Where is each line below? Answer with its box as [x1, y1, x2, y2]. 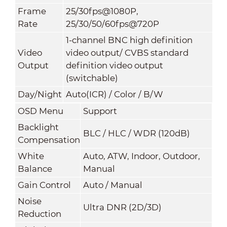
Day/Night [17, 89, 62, 99]
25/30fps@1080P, [65, 6, 138, 16]
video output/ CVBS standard [65, 47, 188, 58]
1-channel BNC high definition [65, 34, 193, 45]
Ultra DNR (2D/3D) [83, 202, 162, 212]
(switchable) [65, 72, 118, 83]
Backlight [17, 122, 59, 132]
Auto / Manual [83, 179, 142, 190]
